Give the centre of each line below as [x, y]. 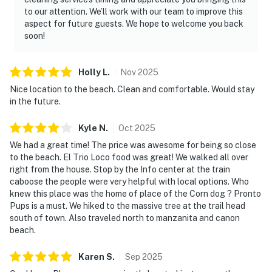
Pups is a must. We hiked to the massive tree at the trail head [127, 206]
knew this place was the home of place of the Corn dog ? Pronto [135, 193]
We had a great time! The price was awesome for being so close [133, 145]
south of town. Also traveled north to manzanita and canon [125, 218]
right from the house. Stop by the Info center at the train [120, 169]
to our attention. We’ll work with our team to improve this [134, 11]
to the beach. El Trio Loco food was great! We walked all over [129, 157]
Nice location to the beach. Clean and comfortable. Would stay [132, 89]
